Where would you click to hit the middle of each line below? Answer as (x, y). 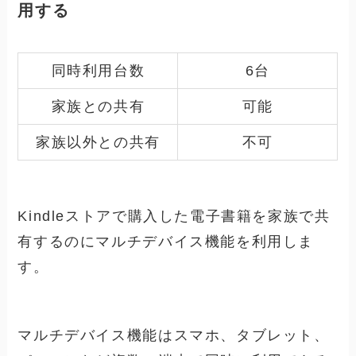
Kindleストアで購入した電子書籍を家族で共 (174, 216)
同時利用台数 (98, 71)
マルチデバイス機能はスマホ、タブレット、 (174, 335)
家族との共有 (98, 107)
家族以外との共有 (98, 143)
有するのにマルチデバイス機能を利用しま (166, 241)
